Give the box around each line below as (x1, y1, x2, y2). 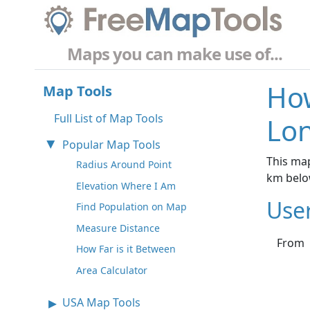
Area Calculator (76, 264, 147, 277)
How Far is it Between (76, 242, 176, 256)
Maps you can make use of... (67, 42, 282, 66)
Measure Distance (76, 221, 160, 235)
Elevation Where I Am (76, 179, 176, 192)
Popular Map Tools (62, 137, 161, 153)
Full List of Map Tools (54, 111, 163, 127)
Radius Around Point (76, 158, 172, 172)
